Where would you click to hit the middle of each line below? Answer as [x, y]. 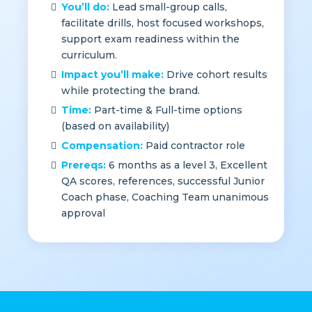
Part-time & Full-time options [167, 135]
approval [83, 238]
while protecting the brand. [131, 115]
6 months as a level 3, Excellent [187, 190]
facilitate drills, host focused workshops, [163, 48]
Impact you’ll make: [112, 99]
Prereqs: [84, 190]
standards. [87, 12]
